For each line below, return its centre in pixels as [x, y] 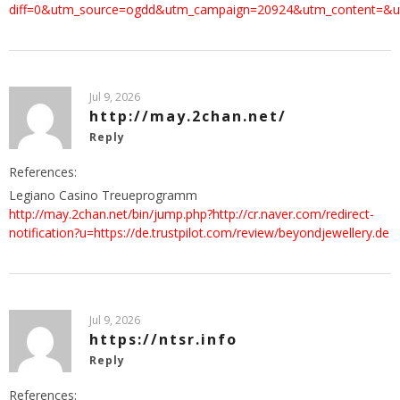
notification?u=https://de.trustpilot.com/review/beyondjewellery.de [199, 233]
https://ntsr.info [163, 340]
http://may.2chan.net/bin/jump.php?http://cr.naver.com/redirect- [192, 214]
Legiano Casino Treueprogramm [103, 196]
